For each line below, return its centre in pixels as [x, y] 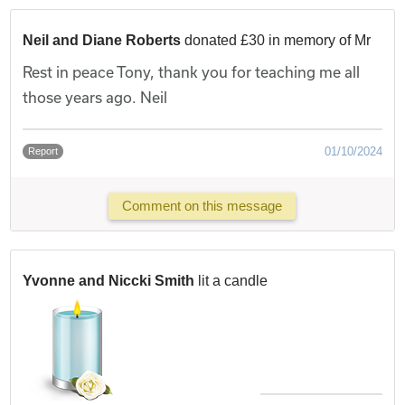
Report [43, 151]
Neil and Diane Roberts [102, 40]
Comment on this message [202, 206]
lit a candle [233, 280]
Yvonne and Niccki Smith [109, 280]
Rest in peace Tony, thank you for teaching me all [192, 71]
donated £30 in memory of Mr [278, 40]
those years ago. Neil [95, 97]
